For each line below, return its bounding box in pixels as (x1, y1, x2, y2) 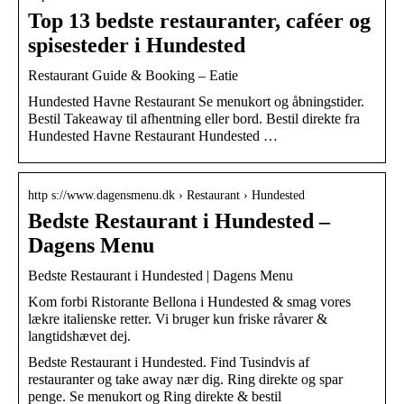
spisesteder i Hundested (28, 32, 245, 57)
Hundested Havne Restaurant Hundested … (28, 127, 278, 143)
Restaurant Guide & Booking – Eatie (28, 67, 238, 83)
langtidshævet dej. (28, 327, 131, 344)
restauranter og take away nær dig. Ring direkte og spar (28, 371, 343, 387)
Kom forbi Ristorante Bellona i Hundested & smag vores (28, 293, 351, 309)
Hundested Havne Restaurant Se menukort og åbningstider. (28, 93, 364, 109)
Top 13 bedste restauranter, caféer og (28, 8, 371, 32)
